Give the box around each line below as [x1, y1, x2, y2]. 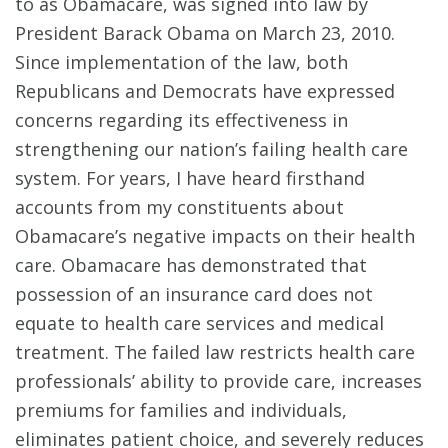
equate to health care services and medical [15, 311, 384, 336]
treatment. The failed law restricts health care [15, 340, 415, 365]
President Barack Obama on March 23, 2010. [15, 21, 395, 46]
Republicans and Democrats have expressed [15, 79, 395, 104]
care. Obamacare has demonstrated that [15, 253, 367, 278]
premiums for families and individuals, [15, 398, 347, 423]
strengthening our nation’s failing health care [15, 137, 408, 162]
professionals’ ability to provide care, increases [15, 369, 422, 394]
